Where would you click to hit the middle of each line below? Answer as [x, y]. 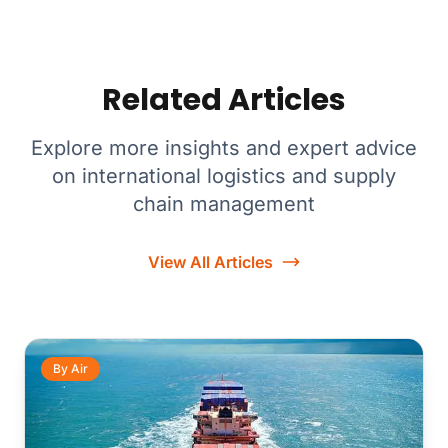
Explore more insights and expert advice [224, 148]
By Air [70, 369]
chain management [224, 204]
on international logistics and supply [224, 176]
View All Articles [210, 262]
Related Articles [224, 100]
